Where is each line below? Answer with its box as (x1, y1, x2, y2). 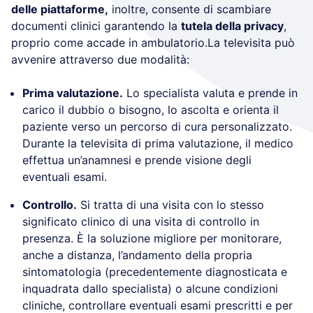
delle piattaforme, (11, 1, 108, 16)
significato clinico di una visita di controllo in (22, 214, 259, 228)
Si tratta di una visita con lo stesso (77, 197, 264, 212)
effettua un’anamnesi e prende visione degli (22, 152, 252, 167)
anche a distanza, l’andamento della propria (22, 247, 252, 262)
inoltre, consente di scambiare (108, 1, 271, 16)
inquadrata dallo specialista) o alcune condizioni (22, 281, 278, 296)
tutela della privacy (181, 18, 284, 33)
